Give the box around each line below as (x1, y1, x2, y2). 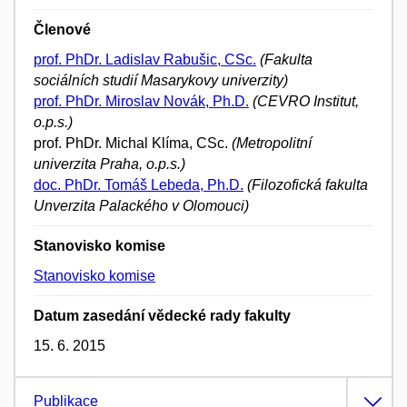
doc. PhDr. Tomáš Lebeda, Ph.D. (34, 176, 243, 193)
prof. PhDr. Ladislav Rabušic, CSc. (34, 51, 256, 67)
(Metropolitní (232, 134, 312, 151)
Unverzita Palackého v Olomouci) (34, 197, 249, 213)
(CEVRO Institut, (253, 93, 359, 109)
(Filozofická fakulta (247, 176, 368, 193)
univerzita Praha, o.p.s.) (34, 155, 185, 172)
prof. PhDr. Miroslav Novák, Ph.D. (34, 93, 249, 109)
